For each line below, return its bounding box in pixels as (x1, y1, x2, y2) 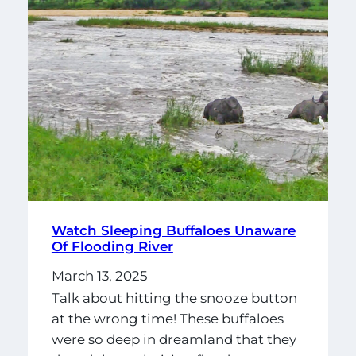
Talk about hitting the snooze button (51, 289, 297, 306)
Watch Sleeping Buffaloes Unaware (51, 222, 296, 238)
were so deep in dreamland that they (51, 331, 296, 347)
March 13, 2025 (51, 267, 148, 284)
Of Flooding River (51, 238, 173, 254)
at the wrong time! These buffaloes (51, 310, 284, 327)
